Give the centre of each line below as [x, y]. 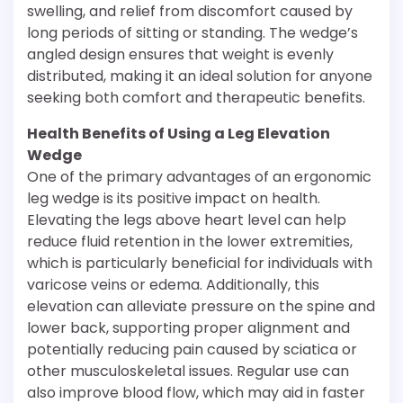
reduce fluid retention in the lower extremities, [190, 242]
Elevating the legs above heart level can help [187, 220]
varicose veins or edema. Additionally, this [173, 285]
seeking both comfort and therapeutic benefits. [196, 98]
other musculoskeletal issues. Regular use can [188, 371]
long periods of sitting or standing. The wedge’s [193, 33]
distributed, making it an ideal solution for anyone [200, 76]
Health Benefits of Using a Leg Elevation [179, 134]
